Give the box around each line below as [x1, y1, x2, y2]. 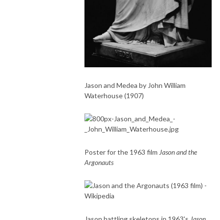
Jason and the [159, 147, 197, 156]
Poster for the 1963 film [84, 147, 159, 156]
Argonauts [84, 158, 113, 166]
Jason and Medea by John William [84, 81, 186, 89]
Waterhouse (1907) [84, 91, 144, 100]
